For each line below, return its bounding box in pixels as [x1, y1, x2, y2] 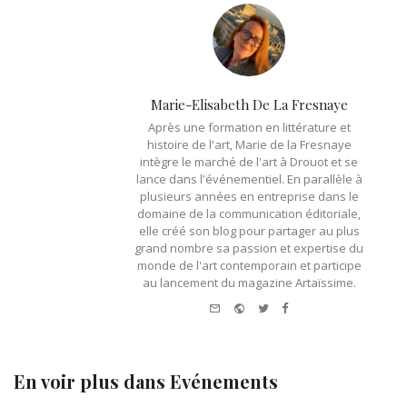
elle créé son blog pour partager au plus [138, 222, 360, 239]
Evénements [170, 368, 278, 393]
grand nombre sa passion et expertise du [134, 239, 363, 256]
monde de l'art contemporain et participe [136, 256, 362, 273]
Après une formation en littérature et [147, 118, 351, 135]
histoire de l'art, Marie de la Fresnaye [146, 135, 352, 153]
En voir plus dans [14, 368, 170, 393]
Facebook [288, 296, 342, 313]
